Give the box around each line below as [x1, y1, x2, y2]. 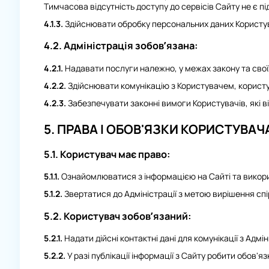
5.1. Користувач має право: [43, 148, 171, 162]
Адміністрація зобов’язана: [61, 39, 198, 53]
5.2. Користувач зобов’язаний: [43, 209, 192, 223]
